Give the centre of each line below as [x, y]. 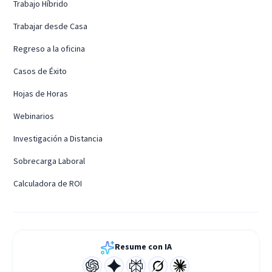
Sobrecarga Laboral [49, 161]
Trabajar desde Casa [51, 26]
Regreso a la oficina [49, 48]
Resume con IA [143, 246]
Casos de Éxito [40, 71]
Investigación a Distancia [58, 138]
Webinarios [34, 116]
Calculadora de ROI [48, 183]
